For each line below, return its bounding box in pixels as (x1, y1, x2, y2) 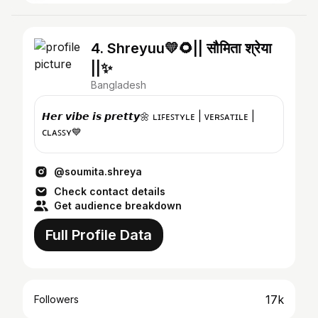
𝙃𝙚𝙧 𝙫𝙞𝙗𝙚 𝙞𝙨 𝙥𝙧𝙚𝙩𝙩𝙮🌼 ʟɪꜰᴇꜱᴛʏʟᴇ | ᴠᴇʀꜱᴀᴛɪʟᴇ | (42, 110, 153, 122)
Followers (34, 293, 79, 305)
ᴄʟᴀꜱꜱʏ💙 (42, 126, 82, 138)
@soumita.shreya (54, 165, 142, 177)
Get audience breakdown (54, 199, 182, 212)
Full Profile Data (45, 226, 152, 243)
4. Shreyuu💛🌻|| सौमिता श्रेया (91, 40, 272, 57)
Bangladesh (91, 79, 146, 91)
